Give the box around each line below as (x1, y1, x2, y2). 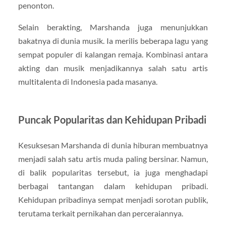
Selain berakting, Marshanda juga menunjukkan (18, 22, 208, 32)
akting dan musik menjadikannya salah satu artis (18, 63, 208, 73)
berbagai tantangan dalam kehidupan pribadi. (18, 181, 208, 191)
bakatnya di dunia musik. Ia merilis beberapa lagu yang (18, 36, 208, 46)
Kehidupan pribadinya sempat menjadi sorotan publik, (18, 195, 208, 205)
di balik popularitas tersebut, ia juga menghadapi (18, 167, 208, 178)
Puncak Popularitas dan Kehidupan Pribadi (18, 114, 206, 126)
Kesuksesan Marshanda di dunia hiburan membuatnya (18, 140, 208, 150)
